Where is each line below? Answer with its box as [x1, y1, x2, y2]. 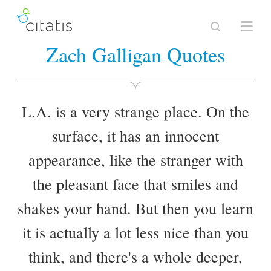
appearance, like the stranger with [28, 149, 243, 170]
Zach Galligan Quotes [46, 41, 225, 68]
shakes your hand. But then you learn [18, 198, 253, 218]
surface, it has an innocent [52, 125, 219, 146]
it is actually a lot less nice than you [22, 222, 249, 243]
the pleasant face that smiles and [33, 174, 238, 194]
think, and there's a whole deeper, [28, 246, 243, 267]
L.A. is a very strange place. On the [22, 101, 249, 122]
